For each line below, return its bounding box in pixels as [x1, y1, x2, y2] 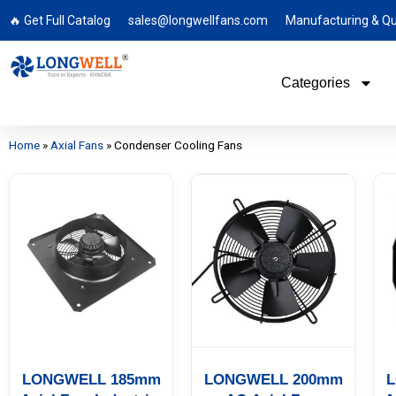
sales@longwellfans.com [128, 13, 268, 27]
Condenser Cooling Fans [114, 138, 242, 152]
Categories [280, 75, 350, 90]
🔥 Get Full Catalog [9, 13, 110, 27]
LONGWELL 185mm [21, 370, 161, 388]
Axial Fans [50, 138, 103, 152]
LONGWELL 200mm [203, 370, 343, 388]
